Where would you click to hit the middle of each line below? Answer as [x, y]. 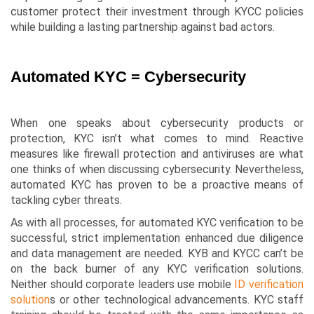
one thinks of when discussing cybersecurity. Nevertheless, [157, 170]
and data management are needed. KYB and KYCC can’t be [157, 254]
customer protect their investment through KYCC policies [157, 12]
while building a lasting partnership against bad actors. [143, 27]
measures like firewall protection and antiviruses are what [157, 154]
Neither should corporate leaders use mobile [123, 285]
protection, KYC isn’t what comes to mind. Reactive [157, 139]
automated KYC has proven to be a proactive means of [157, 185]
